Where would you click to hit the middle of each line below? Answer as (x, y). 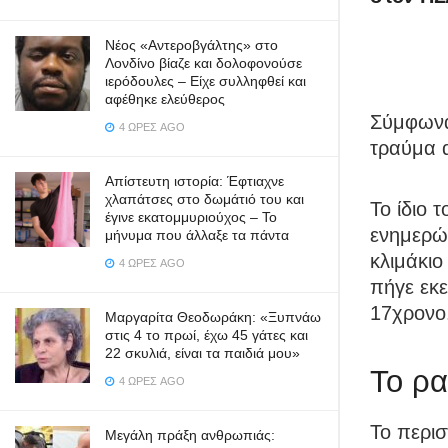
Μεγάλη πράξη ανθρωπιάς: (190, 435)
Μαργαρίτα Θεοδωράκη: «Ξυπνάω (213, 317)
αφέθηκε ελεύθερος (165, 99)
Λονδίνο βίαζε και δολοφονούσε (203, 63)
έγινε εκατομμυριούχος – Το (191, 217)
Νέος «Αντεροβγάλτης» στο (191, 45)
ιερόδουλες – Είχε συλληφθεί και (205, 81)
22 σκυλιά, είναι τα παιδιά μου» (202, 353)
